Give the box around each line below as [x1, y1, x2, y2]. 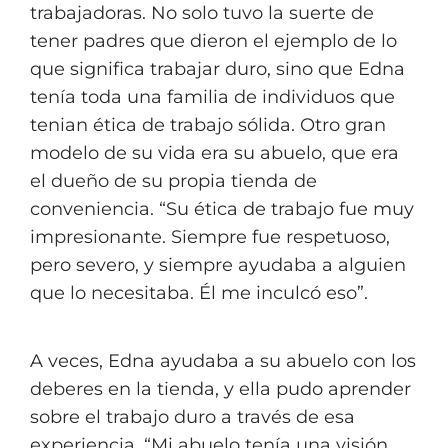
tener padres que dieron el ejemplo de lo [30, 30, 397, 52]
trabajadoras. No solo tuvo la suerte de [30, 2, 374, 24]
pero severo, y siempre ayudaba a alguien [30, 254, 406, 276]
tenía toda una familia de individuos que [30, 86, 395, 108]
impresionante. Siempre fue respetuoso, [30, 226, 390, 248]
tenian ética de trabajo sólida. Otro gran [30, 114, 386, 136]
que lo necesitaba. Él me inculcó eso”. [30, 282, 368, 304]
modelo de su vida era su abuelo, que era [30, 142, 399, 164]
